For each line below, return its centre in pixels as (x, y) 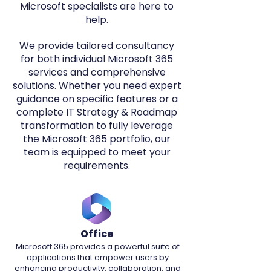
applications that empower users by (97, 257)
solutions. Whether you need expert (97, 86)
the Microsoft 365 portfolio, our (97, 139)
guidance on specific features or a (97, 99)
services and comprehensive (97, 72)
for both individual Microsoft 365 (97, 59)
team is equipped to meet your (97, 152)
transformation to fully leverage (97, 126)
